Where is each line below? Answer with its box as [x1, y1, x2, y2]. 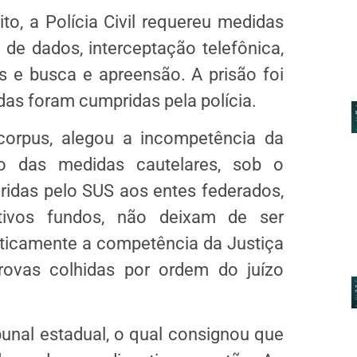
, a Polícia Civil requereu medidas [20, 12, 284, 32]
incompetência [140, 128, 257, 149]
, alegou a [49, 128, 141, 149]
